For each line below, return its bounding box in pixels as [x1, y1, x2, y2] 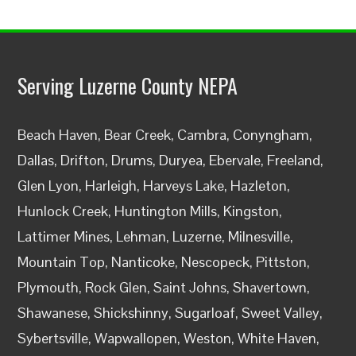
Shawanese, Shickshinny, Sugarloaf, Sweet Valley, [17, 304, 323, 323]
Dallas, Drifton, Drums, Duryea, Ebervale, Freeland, [17, 151, 324, 170]
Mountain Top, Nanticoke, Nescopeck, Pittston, [17, 253, 311, 272]
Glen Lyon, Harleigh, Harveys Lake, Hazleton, [17, 176, 291, 195]
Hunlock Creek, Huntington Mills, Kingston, [17, 202, 283, 221]
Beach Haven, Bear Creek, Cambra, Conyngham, [17, 126, 313, 145]
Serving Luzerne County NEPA [17, 70, 238, 102]
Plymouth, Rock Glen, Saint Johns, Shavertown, [17, 278, 311, 297]
